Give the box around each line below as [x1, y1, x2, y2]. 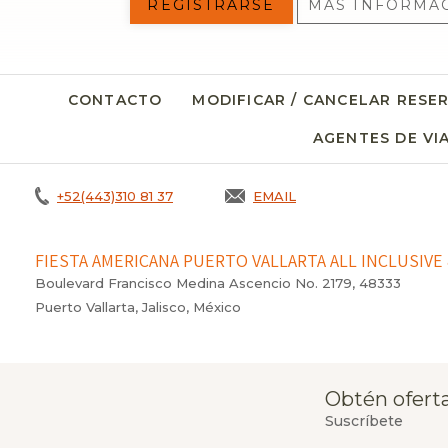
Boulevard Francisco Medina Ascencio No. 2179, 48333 [35, 274, 401, 291]
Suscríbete [324, 412, 403, 431]
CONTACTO [67, 91, 163, 110]
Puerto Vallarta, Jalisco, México [35, 298, 241, 315]
